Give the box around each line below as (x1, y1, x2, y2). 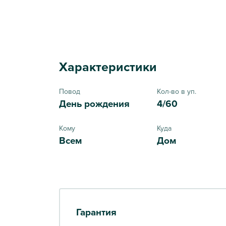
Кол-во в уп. (157, 86, 197, 96)
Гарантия (76, 205, 117, 219)
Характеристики (59, 57, 157, 76)
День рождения (59, 96, 130, 110)
